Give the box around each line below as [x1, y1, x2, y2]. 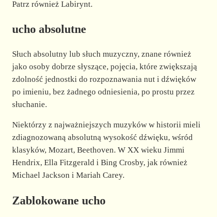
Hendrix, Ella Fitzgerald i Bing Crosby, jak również [12, 157, 187, 167]
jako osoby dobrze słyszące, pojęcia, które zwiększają [12, 62, 197, 71]
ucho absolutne [12, 23, 86, 36]
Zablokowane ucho [12, 194, 106, 207]
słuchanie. [12, 99, 47, 109]
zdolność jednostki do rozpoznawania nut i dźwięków [12, 74, 196, 84]
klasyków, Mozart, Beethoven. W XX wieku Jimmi [12, 145, 185, 155]
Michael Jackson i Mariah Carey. [12, 170, 124, 180]
